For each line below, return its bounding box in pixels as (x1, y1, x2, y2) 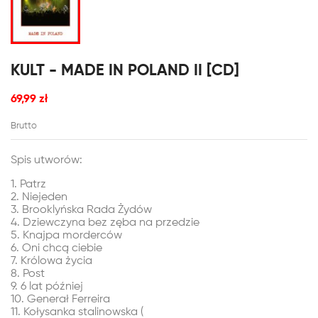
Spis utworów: (11, 155, 82, 166)
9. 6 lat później (11, 281, 86, 292)
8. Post (11, 268, 45, 280)
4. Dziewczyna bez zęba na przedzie (11, 217, 199, 229)
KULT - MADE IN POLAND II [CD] (11, 63, 239, 79)
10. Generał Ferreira (11, 294, 113, 305)
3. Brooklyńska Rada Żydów (11, 204, 152, 216)
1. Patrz (11, 179, 46, 190)
